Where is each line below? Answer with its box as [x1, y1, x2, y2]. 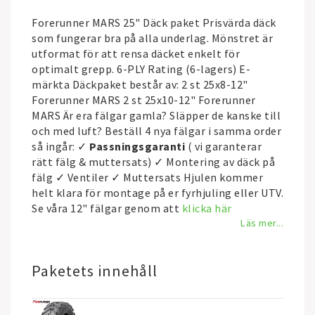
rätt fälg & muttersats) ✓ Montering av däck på [32, 155, 275, 169]
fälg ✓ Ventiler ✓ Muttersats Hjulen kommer [32, 170, 263, 184]
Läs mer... [240, 217, 283, 229]
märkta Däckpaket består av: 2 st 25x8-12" [32, 77, 248, 91]
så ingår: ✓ [32, 139, 89, 153]
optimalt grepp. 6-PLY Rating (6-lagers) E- [32, 62, 250, 76]
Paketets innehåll [32, 261, 157, 281]
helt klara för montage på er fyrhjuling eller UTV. [32, 186, 283, 200]
